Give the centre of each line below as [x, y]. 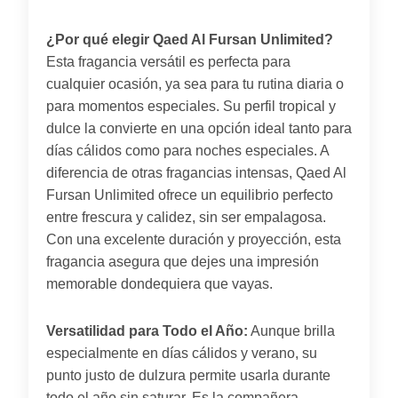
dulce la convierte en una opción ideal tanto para [199, 128]
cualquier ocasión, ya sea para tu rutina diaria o [195, 84]
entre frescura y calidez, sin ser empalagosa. [186, 217]
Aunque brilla [291, 330]
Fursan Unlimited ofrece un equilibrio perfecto [190, 195]
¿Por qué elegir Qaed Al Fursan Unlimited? [190, 39]
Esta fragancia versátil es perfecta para [168, 61]
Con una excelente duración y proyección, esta [194, 239]
